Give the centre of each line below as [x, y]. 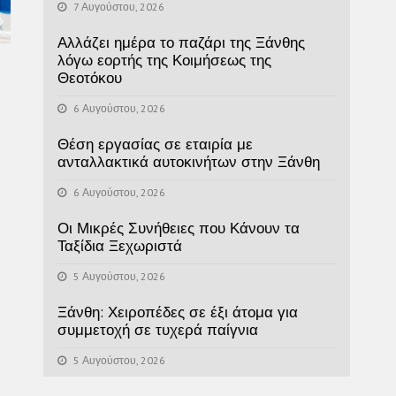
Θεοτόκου [89, 77]
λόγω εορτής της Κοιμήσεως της [164, 60]
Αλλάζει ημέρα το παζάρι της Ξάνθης [181, 42]
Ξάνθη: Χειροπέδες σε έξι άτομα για [177, 312]
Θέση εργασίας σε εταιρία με [155, 144]
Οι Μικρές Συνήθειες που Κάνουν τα [178, 228]
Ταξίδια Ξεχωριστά [119, 245]
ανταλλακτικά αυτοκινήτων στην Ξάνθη [188, 161]
